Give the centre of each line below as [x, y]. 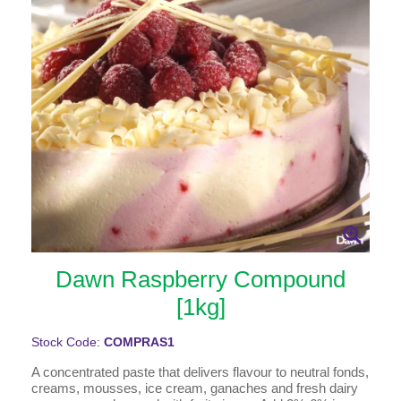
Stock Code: [68, 342]
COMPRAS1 [139, 342]
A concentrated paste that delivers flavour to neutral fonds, [200, 371]
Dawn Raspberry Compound [200, 279]
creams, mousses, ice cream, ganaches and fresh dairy [195, 388]
